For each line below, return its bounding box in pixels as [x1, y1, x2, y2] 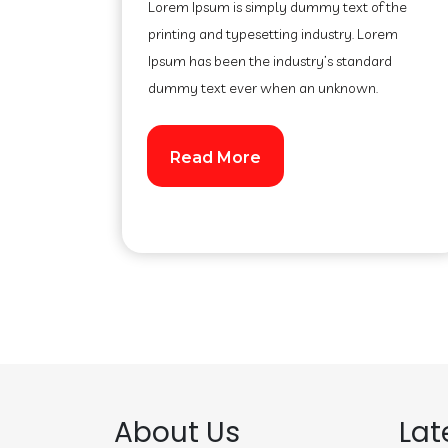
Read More [170, 148, 261, 167]
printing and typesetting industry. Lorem [148, 25, 398, 43]
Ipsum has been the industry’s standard [148, 52, 392, 70]
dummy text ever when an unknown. [148, 79, 378, 97]
